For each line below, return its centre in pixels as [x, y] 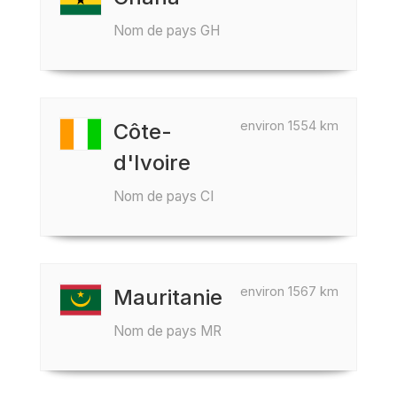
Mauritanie [168, 297]
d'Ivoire [152, 163]
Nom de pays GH [167, 31]
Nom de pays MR [167, 331]
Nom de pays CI [163, 196]
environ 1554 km [289, 125]
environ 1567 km [289, 291]
